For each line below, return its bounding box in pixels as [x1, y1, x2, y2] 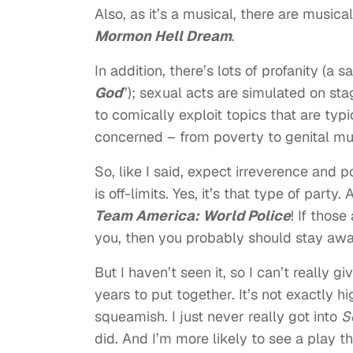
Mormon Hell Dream [95, 27, 232, 46]
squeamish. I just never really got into [95, 307, 341, 326]
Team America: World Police [95, 206, 291, 225]
